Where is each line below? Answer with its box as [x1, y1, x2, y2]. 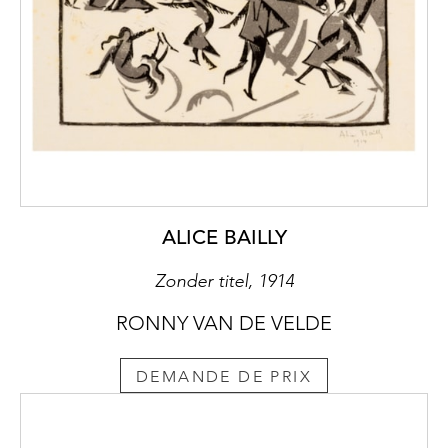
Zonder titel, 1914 [154, 269, 294, 292]
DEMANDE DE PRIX [136, 367, 312, 387]
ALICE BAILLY [161, 224, 287, 250]
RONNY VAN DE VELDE [116, 310, 332, 335]
